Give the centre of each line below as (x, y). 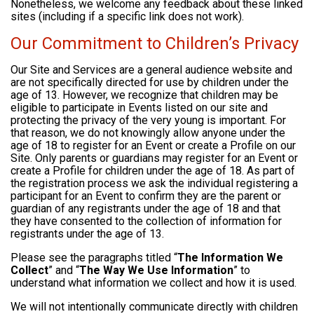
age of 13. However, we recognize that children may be (144, 95)
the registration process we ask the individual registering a (154, 184)
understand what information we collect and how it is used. (153, 283)
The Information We (230, 258)
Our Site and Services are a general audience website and (151, 70)
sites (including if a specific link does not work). (127, 17)
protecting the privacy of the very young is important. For (148, 121)
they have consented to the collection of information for (146, 221)
